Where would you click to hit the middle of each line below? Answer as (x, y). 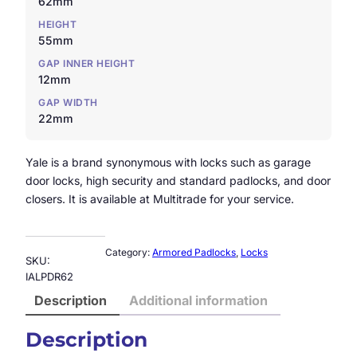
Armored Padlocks (194, 253)
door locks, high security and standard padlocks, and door (178, 180)
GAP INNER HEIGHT (86, 63)
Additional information (198, 300)
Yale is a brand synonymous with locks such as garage (168, 162)
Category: (129, 253)
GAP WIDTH (68, 102)
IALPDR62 (49, 276)
